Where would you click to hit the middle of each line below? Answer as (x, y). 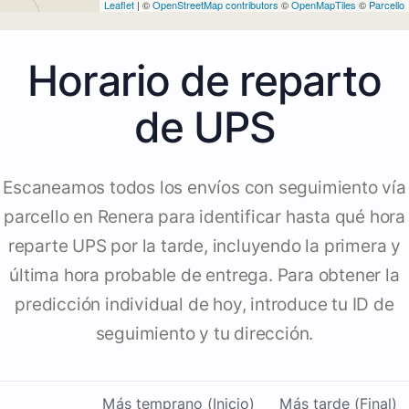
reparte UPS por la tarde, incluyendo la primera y (204, 246)
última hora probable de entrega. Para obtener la (204, 276)
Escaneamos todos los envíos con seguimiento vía (204, 188)
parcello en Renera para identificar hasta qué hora (204, 217)
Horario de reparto (204, 81)
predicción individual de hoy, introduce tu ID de (204, 305)
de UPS (204, 127)
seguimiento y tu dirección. (204, 334)
